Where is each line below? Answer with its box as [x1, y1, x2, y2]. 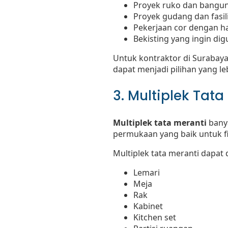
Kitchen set [133, 212, 176, 223]
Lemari [133, 167, 160, 179]
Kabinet [133, 201, 163, 212]
